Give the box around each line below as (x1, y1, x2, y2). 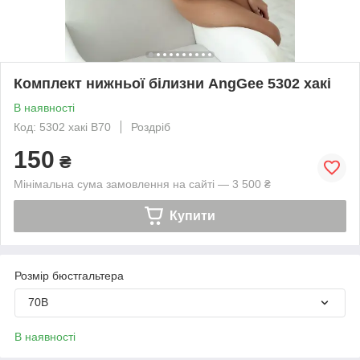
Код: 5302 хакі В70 (14, 120, 111, 133)
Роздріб (131, 120, 170, 133)
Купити (169, 208, 215, 223)
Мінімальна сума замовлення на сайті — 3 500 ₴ (14, 177, 271, 190)
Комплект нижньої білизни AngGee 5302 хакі (14, 75, 331, 92)
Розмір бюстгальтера (14, 268, 124, 282)
